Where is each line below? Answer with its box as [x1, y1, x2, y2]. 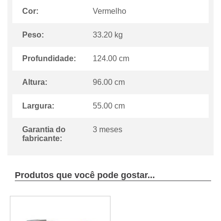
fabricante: [22, 134, 62, 143]
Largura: [22, 102, 54, 110]
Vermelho [93, 7, 127, 16]
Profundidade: [22, 54, 76, 63]
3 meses [93, 125, 123, 134]
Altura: [22, 78, 47, 87]
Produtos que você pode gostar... [15, 170, 155, 181]
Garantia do [22, 125, 66, 134]
